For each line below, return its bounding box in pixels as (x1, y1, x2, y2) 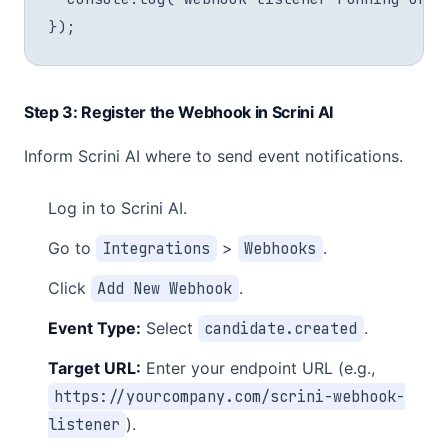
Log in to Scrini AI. (48, 198, 187, 218)
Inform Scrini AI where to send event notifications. (24, 146, 403, 166)
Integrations (102, 238, 211, 259)
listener (48, 414, 120, 435)
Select (141, 318, 198, 338)
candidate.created (204, 318, 358, 339)
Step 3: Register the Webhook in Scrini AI (24, 102, 333, 122)
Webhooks (244, 238, 317, 259)
